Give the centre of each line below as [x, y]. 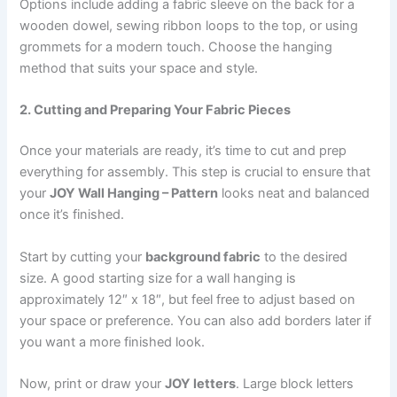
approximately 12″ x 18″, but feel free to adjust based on [188, 299]
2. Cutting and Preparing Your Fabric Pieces [156, 110]
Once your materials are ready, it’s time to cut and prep [183, 151]
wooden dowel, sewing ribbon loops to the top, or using [189, 26]
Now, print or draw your [93, 383]
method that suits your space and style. [139, 69]
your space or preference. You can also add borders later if [196, 320]
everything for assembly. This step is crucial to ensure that [195, 172]
